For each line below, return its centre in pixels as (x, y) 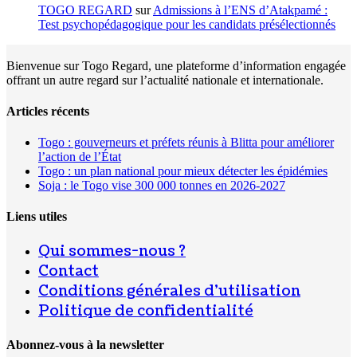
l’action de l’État (80, 157)
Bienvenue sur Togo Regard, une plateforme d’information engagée (176, 65)
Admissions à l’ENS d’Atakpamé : (240, 10)
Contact (69, 271)
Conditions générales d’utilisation (169, 291)
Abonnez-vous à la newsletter (85, 344)
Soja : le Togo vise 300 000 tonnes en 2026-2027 (162, 186)
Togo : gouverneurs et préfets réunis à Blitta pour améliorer (186, 143)
